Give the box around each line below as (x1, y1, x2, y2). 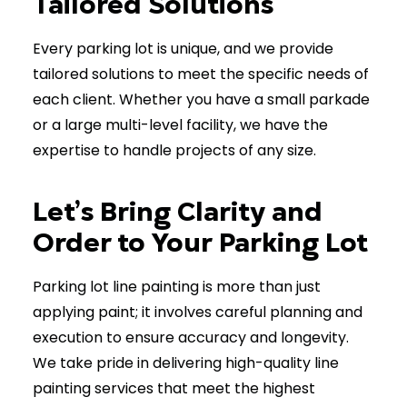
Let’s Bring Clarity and (33, 194, 323, 230)
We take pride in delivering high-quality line (33, 352, 339, 373)
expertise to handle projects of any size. (33, 140, 316, 161)
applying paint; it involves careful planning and (33, 302, 362, 323)
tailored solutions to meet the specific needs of (33, 64, 369, 84)
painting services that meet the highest (33, 378, 315, 399)
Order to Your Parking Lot (33, 224, 368, 261)
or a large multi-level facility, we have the (33, 114, 328, 135)
